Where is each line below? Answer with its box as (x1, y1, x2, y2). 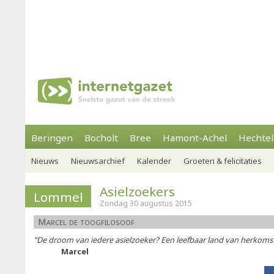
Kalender (137, 155, 171, 166)
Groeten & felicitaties (183, 155, 262, 166)
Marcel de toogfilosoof (38, 215, 135, 228)
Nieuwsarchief (71, 155, 125, 166)
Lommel (34, 188, 83, 206)
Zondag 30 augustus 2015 (100, 198, 192, 209)
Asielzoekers (100, 183, 175, 200)
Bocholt (84, 131, 118, 144)
